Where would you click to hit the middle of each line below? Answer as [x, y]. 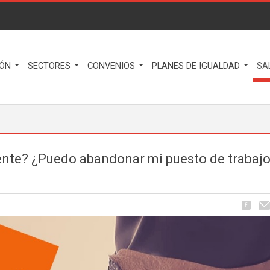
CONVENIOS [112, 66]
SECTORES [50, 66]
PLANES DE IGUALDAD [197, 66]
